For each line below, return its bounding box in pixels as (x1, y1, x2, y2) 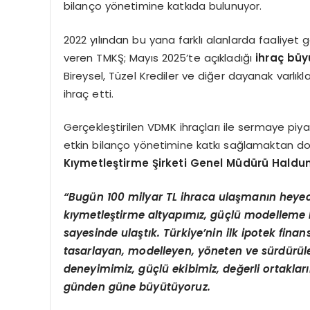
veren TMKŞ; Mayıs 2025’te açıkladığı (63, 50, 256, 65)
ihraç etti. (63, 86, 114, 101)
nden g (77, 279, 116, 294)
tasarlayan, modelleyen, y (63, 243, 204, 258)
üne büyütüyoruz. (115, 279, 210, 294)
